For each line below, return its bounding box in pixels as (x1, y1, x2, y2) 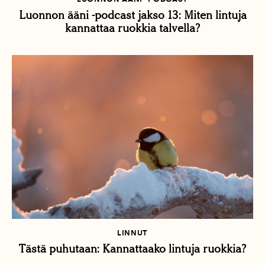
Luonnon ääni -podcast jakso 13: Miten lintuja (18, 8, 247, 22)
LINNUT (117, 228, 148, 238)
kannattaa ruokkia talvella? (64, 21, 201, 35)
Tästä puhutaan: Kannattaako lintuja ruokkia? (18, 242, 247, 256)
